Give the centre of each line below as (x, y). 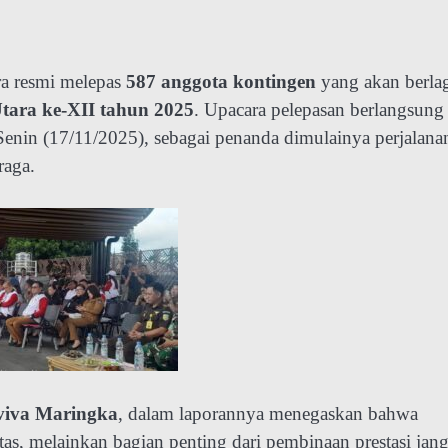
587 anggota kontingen (221, 81)
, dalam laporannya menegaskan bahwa (268, 413)
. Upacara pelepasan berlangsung (319, 109)
